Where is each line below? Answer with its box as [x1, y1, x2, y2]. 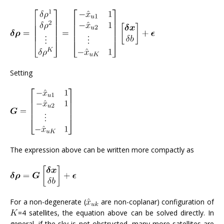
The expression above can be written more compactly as [10, 144, 194, 154]
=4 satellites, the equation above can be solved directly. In [18, 207, 214, 217]
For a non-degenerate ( [10, 196, 86, 206]
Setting [10, 67, 32, 77]
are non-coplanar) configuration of [98, 196, 214, 206]
